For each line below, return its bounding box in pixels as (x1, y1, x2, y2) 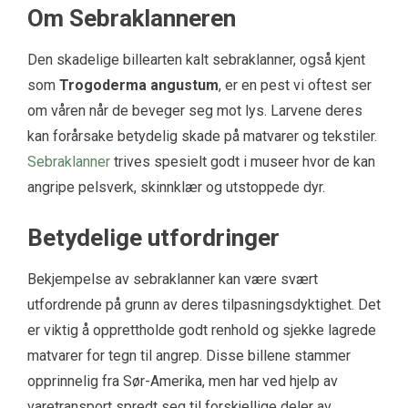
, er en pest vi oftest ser (219, 76, 372, 94)
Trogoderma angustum (59, 76, 219, 94)
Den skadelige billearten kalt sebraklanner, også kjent (27, 50, 365, 68)
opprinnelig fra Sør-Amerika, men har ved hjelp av (27, 372, 338, 390)
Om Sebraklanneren (27, 4, 236, 32)
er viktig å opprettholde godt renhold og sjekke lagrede (27, 321, 376, 339)
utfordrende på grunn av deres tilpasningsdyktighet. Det (27, 295, 381, 313)
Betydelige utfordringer (27, 223, 280, 251)
